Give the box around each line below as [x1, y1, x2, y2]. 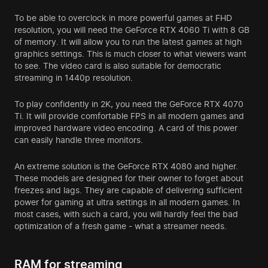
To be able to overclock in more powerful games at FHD [14, 13, 232, 23]
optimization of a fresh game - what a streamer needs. [14, 221, 227, 232]
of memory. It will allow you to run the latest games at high [14, 36, 242, 47]
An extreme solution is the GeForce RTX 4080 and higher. [14, 161, 238, 172]
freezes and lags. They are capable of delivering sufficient [14, 185, 242, 196]
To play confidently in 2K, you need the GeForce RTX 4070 [14, 99, 243, 109]
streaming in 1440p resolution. [14, 72, 133, 83]
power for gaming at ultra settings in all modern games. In [14, 197, 240, 208]
